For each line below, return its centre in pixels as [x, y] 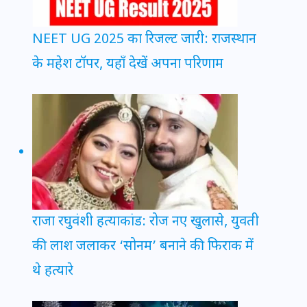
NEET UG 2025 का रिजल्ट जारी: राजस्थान [144, 40]
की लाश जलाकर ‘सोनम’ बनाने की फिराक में [143, 247]
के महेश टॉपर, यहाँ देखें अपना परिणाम [128, 65]
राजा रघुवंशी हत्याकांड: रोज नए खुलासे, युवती [146, 222]
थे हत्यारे [53, 272]
